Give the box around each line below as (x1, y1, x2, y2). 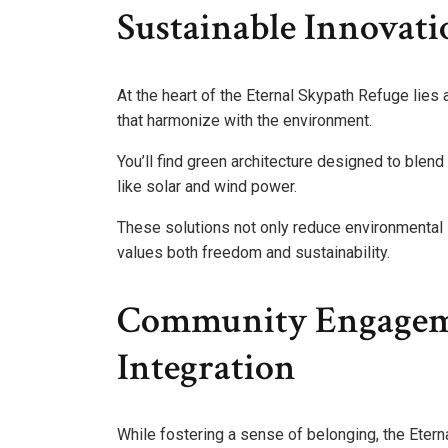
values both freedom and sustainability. (117, 243, 390, 263)
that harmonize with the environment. (117, 111, 372, 131)
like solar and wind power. (117, 177, 297, 197)
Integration (117, 342, 296, 392)
